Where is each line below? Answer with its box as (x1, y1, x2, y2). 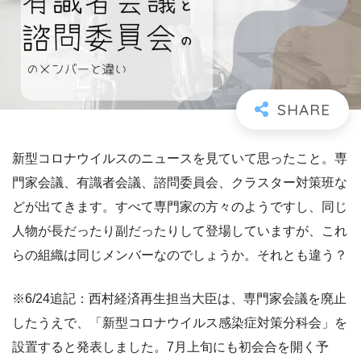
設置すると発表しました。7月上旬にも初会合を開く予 (12, 340, 329, 355)
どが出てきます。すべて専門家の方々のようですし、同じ (12, 200, 347, 214)
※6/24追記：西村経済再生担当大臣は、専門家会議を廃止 (12, 292, 346, 306)
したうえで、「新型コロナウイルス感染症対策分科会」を (12, 316, 347, 330)
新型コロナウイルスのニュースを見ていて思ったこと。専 (12, 151, 347, 166)
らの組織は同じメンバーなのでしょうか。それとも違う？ (12, 248, 347, 263)
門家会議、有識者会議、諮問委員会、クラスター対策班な (12, 176, 347, 190)
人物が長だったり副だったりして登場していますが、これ (12, 224, 347, 239)
